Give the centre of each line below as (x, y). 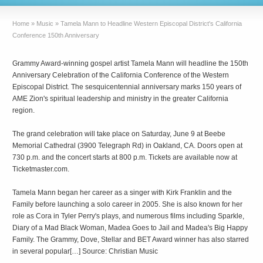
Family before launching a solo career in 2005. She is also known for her (128, 204)
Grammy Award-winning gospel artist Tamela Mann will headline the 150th (131, 63)
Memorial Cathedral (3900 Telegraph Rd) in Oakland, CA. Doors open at (128, 146)
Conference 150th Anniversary (56, 35)
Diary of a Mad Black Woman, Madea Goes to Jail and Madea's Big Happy (130, 228)
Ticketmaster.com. (41, 169)
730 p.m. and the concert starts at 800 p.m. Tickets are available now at (125, 157)
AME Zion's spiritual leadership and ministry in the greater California (121, 99)
